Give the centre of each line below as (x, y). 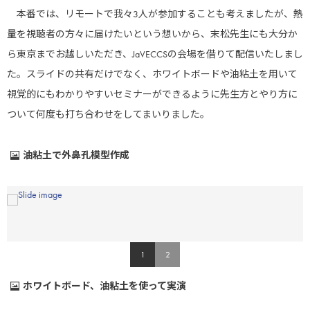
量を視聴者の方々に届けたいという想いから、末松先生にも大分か (152, 34)
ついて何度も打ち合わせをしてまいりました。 (108, 115)
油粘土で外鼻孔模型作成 (76, 155)
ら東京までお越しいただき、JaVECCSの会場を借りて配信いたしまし (155, 54)
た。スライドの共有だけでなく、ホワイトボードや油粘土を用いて (152, 74)
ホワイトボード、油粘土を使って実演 (105, 286)
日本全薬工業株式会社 (90, 93)
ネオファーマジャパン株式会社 (90, 302)
